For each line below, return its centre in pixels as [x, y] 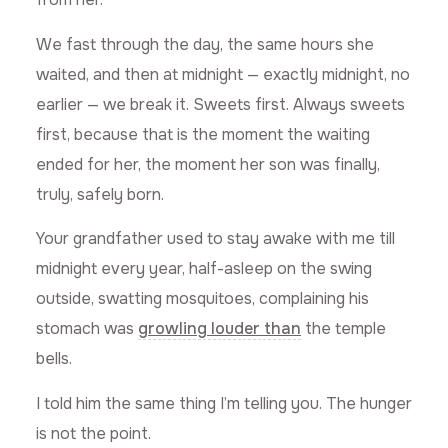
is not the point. [93, 433]
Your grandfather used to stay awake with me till [215, 239]
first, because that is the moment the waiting [203, 134]
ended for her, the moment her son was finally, [208, 164]
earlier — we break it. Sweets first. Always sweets [220, 104]
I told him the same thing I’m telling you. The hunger [224, 403]
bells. [54, 359]
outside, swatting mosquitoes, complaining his [202, 299]
